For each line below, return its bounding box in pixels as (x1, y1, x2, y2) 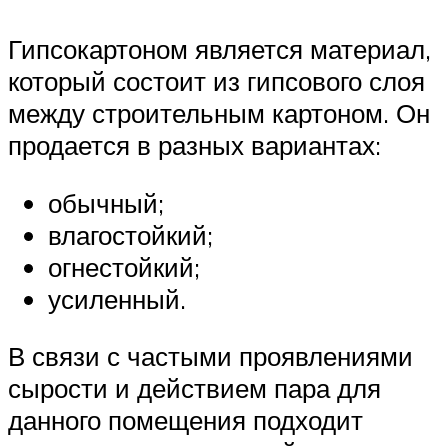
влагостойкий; (48, 218, 213, 251)
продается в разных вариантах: (8, 129, 381, 162)
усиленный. (48, 282, 186, 315)
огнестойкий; (48, 250, 200, 283)
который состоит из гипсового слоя (8, 65, 425, 98)
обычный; (48, 186, 164, 219)
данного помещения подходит (8, 404, 363, 437)
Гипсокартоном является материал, (8, 33, 431, 66)
